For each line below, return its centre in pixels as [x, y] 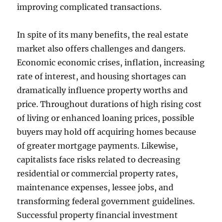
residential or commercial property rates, [98, 173]
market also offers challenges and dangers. [101, 49]
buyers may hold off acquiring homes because [107, 132]
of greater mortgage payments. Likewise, [98, 146]
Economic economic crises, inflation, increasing [111, 62]
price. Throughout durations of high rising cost [110, 104]
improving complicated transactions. [89, 7]
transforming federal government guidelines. [106, 201]
